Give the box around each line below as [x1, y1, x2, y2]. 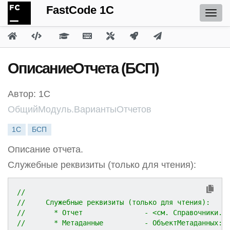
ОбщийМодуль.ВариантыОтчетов [8, 104, 151, 114]
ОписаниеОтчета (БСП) [8, 60, 159, 76]
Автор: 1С [8, 89, 50, 99]
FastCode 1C [46, 4, 114, 16]
